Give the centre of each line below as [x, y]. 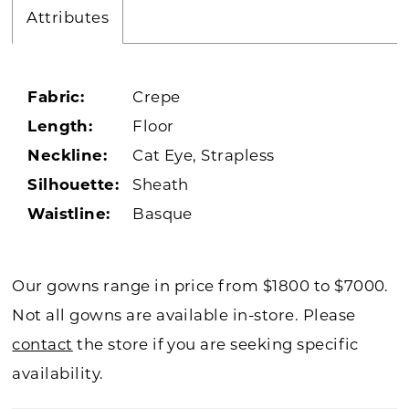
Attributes [68, 19]
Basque [163, 215]
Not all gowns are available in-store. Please [184, 317]
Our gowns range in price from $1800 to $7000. [200, 288]
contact [42, 346]
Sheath [161, 185]
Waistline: [69, 215]
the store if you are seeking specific [215, 346]
